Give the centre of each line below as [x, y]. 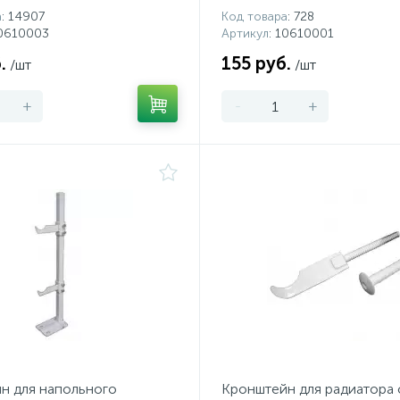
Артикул [245, 33]
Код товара [254, 17]
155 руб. [256, 63]
